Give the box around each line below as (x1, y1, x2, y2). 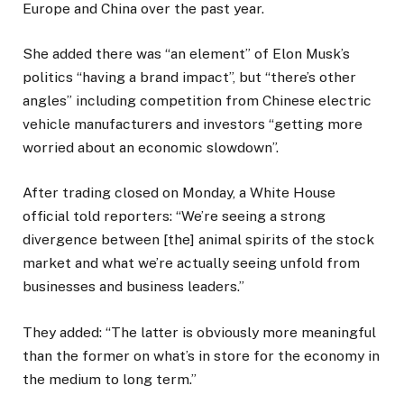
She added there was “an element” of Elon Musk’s (23, 45, 350, 63)
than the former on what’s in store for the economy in (23, 346, 380, 364)
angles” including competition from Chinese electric (23, 92, 372, 110)
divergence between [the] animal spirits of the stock (23, 231, 374, 249)
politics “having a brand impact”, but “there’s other (23, 69, 356, 87)
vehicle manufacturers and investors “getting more (23, 115, 363, 133)
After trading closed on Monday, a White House (23, 184, 335, 202)
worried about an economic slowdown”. (23, 139, 279, 157)
